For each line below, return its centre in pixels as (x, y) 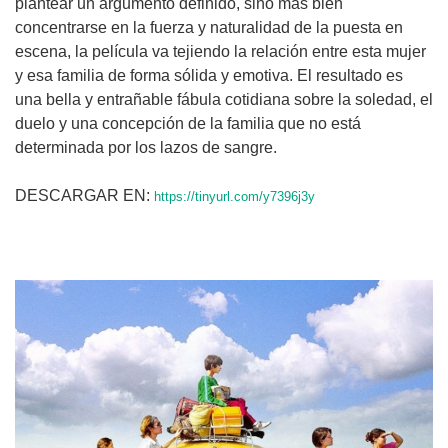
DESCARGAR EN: (84, 195)
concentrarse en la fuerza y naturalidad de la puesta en (209, 27)
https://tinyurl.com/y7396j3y (234, 196)
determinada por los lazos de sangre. (152, 147)
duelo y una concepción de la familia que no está (188, 123)
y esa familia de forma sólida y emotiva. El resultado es (209, 75)
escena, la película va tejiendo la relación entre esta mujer (220, 51)
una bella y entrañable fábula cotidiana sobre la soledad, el (224, 99)
